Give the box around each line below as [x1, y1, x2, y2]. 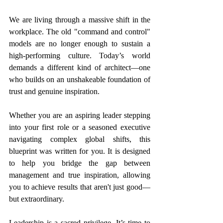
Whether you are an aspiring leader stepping [9, 111, 150, 119]
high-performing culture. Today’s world [9, 51, 150, 60]
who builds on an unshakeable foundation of [9, 75, 150, 84]
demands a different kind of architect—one [9, 63, 150, 72]
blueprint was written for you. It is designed [9, 147, 150, 155]
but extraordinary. [9, 195, 64, 203]
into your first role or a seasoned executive [9, 123, 150, 131]
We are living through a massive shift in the [9, 15, 150, 24]
